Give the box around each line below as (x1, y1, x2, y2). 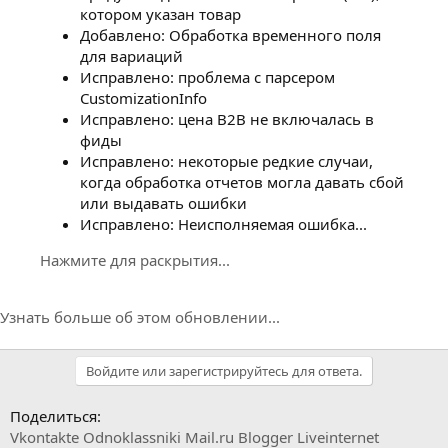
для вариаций (80, 45, 183, 66)
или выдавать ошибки (80, 192, 247, 213)
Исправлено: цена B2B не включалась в (80, 108, 374, 129)
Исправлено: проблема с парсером (80, 66, 335, 87)
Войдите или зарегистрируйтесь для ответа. (86, 361, 362, 380)
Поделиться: (10, 405, 101, 426)
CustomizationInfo (80, 87, 207, 108)
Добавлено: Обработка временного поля (80, 24, 381, 45)
